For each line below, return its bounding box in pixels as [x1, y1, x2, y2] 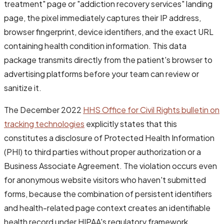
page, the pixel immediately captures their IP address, [4, 12, 201, 23]
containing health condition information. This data [4, 40, 186, 51]
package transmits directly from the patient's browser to [4, 54, 212, 65]
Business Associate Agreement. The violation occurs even [4, 160, 217, 171]
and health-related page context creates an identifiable [4, 202, 210, 213]
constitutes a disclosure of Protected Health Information [4, 132, 214, 143]
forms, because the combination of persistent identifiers [4, 188, 212, 199]
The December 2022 [4, 104, 83, 115]
